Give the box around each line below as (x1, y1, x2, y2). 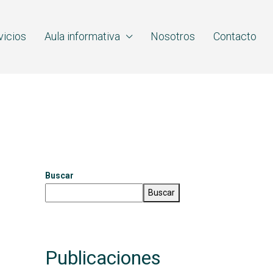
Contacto (213, 30, 257, 43)
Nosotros (151, 30, 195, 43)
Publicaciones (45, 246, 161, 269)
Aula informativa (44, 30, 120, 43)
